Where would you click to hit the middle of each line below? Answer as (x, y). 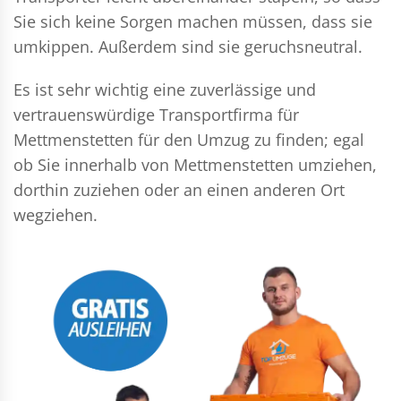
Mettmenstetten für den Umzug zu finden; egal (189, 140)
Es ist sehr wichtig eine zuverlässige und (165, 90)
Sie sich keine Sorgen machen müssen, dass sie (193, 21)
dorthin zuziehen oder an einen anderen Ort (179, 190)
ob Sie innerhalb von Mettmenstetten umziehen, (195, 165)
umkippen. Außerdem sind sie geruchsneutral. (188, 47)
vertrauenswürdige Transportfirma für (156, 115)
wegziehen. (55, 215)
